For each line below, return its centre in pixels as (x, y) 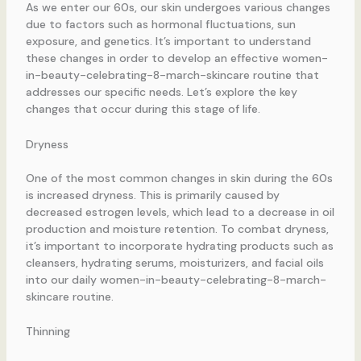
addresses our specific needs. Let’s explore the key (161, 92)
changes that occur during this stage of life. (143, 109)
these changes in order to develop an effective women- (176, 58)
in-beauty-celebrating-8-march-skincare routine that (172, 75)
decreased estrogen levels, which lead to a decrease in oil (180, 212)
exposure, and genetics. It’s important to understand (168, 41)
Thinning (48, 332)
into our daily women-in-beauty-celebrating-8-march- (176, 279)
